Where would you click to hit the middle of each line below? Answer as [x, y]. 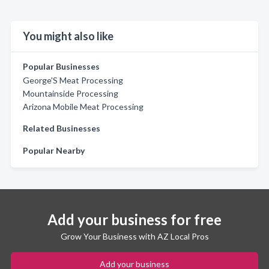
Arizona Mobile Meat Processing [83, 107]
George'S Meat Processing [73, 80]
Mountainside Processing [71, 93]
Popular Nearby [54, 150]
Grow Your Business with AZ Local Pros [134, 236]
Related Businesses [62, 128]
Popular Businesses [61, 66]
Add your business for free [134, 219]
